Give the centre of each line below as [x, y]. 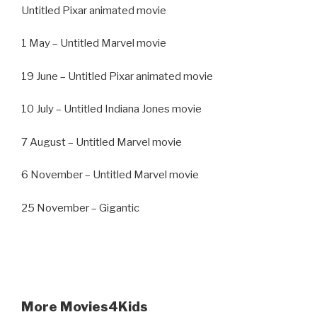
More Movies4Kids [85, 307]
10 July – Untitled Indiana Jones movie [111, 109]
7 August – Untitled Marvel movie [102, 142]
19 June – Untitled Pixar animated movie [117, 76]
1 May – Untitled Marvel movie [94, 44]
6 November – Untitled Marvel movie [110, 175]
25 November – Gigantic [80, 208]
